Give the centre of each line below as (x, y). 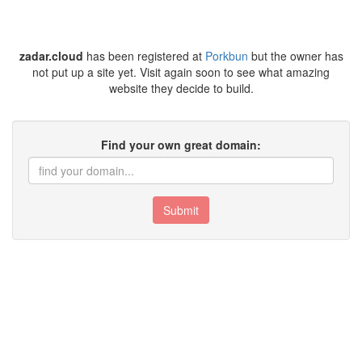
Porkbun (226, 56)
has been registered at (144, 56)
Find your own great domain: (181, 145)
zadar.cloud (51, 56)
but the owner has (295, 56)
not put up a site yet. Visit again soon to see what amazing (181, 72)
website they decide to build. (181, 88)
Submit (181, 210)
